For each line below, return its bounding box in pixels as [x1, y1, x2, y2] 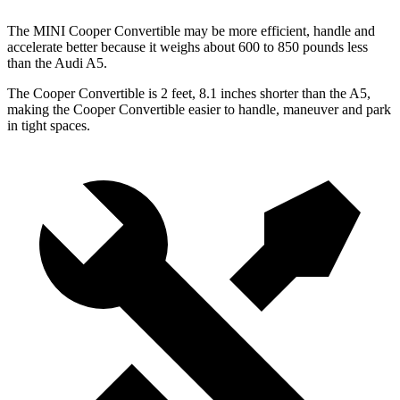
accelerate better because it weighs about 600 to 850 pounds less [7, 39, 368, 55]
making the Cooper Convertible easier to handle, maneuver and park [7, 102, 391, 118]
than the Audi [7, 55, 86, 71]
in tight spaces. [7, 118, 90, 134]
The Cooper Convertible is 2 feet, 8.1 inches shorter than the [7, 86, 349, 102]
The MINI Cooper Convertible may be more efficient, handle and [7, 23, 375, 39]
